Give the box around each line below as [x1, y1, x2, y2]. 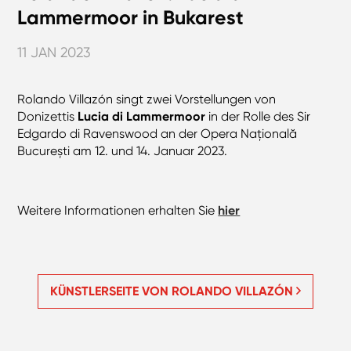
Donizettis [17, 109, 78, 125]
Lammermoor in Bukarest [17, 5, 244, 31]
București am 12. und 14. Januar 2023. [17, 143, 228, 159]
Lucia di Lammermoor [78, 109, 206, 125]
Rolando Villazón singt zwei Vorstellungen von [17, 92, 277, 107]
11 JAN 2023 [17, 44, 92, 61]
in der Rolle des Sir [205, 109, 311, 125]
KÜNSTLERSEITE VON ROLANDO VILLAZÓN [50, 284, 296, 299]
